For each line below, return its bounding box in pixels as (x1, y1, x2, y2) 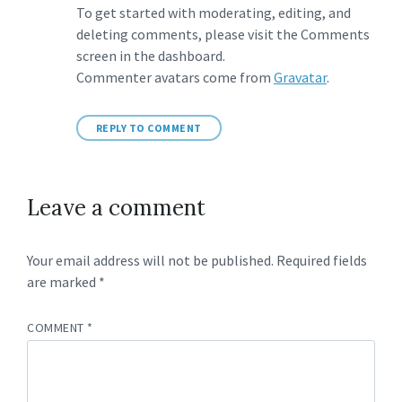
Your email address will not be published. (27, 251, 274, 269)
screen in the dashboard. (76, 47, 225, 65)
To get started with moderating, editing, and (76, 4, 351, 22)
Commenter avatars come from (76, 68, 274, 86)
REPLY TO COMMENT (96, 121, 202, 135)
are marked (27, 273, 99, 291)
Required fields (276, 251, 367, 269)
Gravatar (274, 68, 327, 86)
